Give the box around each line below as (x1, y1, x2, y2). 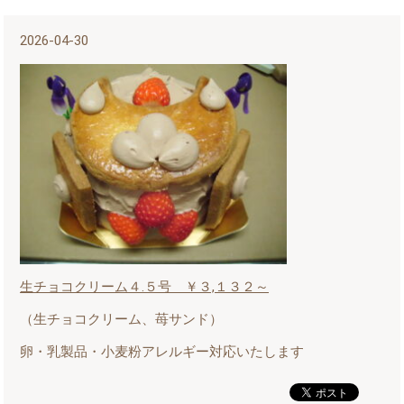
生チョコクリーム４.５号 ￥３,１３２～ (20, 278, 270, 295)
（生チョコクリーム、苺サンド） (20, 310, 224, 327)
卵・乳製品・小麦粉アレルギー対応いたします (20, 343, 305, 360)
